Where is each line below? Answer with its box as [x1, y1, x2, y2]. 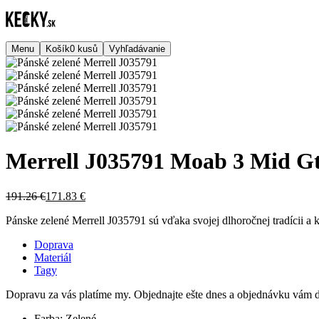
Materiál [34, 251, 71, 263]
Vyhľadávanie [109, 43, 165, 54]
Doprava [34, 238, 73, 251]
